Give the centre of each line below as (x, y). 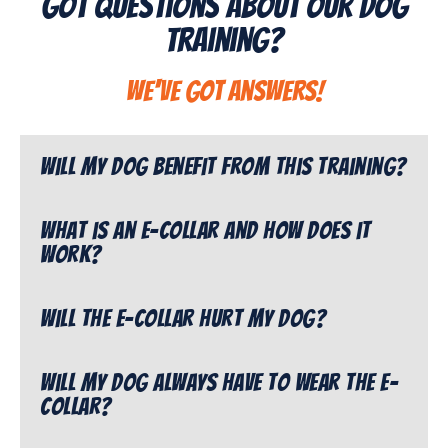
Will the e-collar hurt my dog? (183, 319)
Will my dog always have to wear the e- (219, 383)
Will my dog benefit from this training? (223, 167)
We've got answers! (224, 91)
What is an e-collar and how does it (205, 231)
